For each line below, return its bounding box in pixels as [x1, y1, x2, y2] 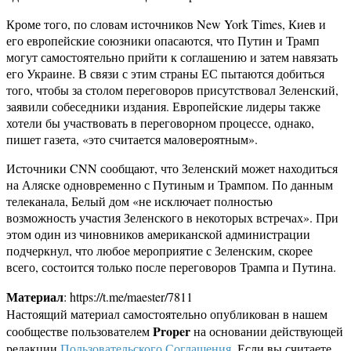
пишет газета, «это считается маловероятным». [6, 131, 258, 148]
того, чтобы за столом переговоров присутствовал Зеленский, [6, 81, 338, 99]
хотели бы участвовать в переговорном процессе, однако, [6, 114, 314, 132]
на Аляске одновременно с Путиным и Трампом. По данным [6, 176, 333, 194]
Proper [153, 322, 190, 341]
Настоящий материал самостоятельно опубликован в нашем [6, 306, 327, 323]
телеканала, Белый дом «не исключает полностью [6, 193, 273, 210]
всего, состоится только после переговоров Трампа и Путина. [6, 259, 336, 276]
